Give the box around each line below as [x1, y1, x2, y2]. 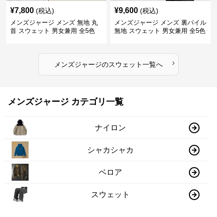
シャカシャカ [87, 145, 134, 154]
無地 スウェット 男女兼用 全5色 [114, 27, 205, 34]
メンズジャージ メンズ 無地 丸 [10, 19, 98, 26]
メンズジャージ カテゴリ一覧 [8, 97, 124, 107]
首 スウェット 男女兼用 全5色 [10, 27, 95, 34]
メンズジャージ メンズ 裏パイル [114, 19, 206, 26]
